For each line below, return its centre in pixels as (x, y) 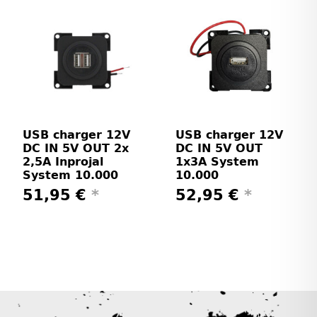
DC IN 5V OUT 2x (76, 148)
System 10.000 (70, 175)
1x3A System (217, 161)
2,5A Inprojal (63, 161)
